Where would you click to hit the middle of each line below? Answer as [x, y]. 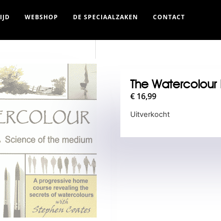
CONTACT [169, 17]
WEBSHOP [41, 17]
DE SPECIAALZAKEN [106, 17]
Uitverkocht [150, 115]
